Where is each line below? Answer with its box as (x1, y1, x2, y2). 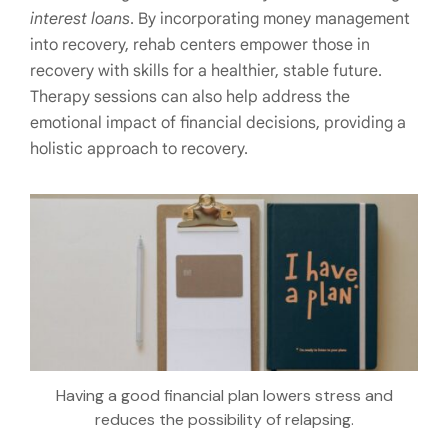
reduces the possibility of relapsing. (94, 408, 354, 430)
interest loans (30, 8, 130, 29)
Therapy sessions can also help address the (30, 86, 350, 107)
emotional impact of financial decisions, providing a (30, 112, 406, 133)
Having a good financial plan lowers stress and (55, 384, 393, 406)
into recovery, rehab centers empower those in (30, 34, 370, 55)
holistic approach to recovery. (30, 138, 248, 159)
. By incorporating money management (130, 8, 410, 29)
